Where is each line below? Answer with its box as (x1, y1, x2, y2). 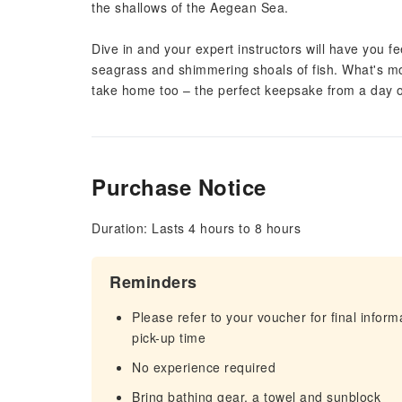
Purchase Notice (92, 171, 267, 202)
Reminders (109, 270, 197, 293)
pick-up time (132, 328, 205, 346)
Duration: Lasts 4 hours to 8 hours (92, 219, 301, 237)
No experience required (132, 358, 275, 376)
